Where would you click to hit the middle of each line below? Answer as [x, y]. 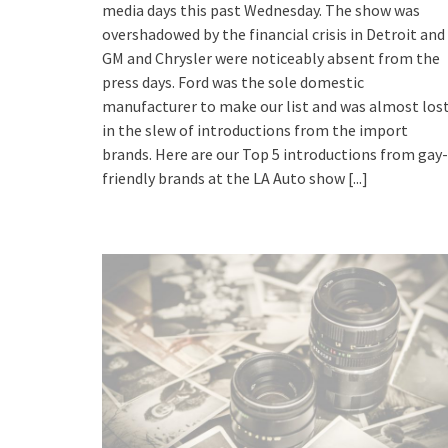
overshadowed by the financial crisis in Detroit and [273, 34]
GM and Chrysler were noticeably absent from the [271, 58]
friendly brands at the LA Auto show [225, 178]
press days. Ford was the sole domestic [233, 82]
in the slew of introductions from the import [255, 130]
